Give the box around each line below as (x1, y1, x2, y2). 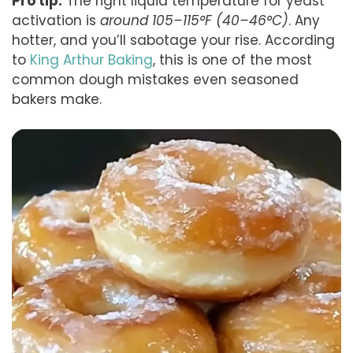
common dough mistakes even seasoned (12, 69, 299, 89)
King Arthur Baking (30, 50, 153, 69)
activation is (12, 10, 100, 30)
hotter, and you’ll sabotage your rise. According (12, 30, 335, 50)
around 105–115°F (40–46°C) (100, 10, 288, 30)
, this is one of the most (153, 50, 312, 69)
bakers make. (12, 89, 102, 109)
